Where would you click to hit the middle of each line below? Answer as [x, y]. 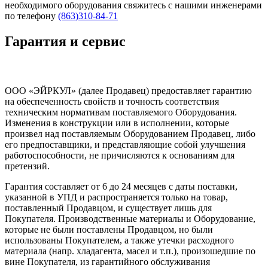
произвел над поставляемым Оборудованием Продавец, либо [130, 134]
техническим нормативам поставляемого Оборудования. [121, 112]
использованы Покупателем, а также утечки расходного [119, 240]
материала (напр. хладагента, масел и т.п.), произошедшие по [130, 251]
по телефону [31, 16]
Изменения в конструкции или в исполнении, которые [117, 123]
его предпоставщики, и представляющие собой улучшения [125, 145]
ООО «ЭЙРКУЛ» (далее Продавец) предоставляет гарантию [128, 91]
